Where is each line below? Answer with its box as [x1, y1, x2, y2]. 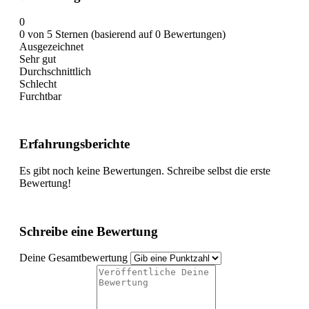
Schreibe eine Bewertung [19, 223, 158, 239]
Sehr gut [19, 53, 56, 66]
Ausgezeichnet [19, 41, 83, 53]
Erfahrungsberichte [19, 137, 130, 152]
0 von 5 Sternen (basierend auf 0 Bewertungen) [19, 28, 226, 41]
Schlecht [19, 78, 57, 90]
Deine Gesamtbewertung [19, 252, 128, 264]
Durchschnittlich [19, 66, 91, 78]
